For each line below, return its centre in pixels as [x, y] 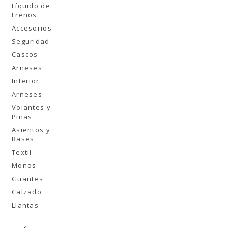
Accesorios [32, 28]
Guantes [27, 179]
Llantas [25, 205]
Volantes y [31, 107]
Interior [26, 81]
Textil [22, 152]
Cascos [25, 54]
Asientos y [31, 130]
